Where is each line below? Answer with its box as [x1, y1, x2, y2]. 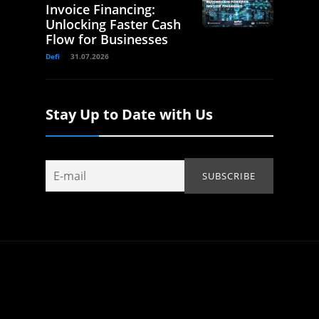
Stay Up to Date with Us [46, 105, 213, 125]
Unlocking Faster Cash [46, 16, 181, 33]
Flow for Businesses [46, 31, 168, 48]
